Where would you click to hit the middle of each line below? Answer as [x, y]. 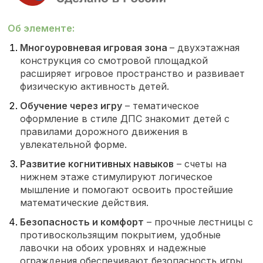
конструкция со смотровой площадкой [114, 61]
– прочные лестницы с [199, 222]
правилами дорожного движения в [104, 132]
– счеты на [200, 164]
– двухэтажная [205, 48]
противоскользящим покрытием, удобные [121, 235]
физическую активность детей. [95, 87]
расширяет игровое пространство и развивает [133, 74]
